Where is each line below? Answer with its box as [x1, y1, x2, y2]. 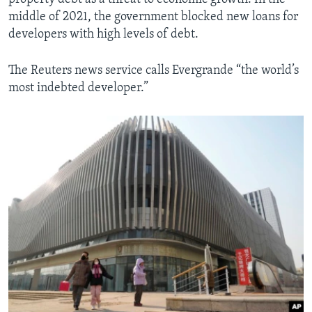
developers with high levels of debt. [8, 28, 198, 42]
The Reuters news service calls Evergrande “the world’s [8, 64, 299, 78]
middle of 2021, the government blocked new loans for [8, 10, 298, 24]
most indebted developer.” [8, 81, 148, 95]
